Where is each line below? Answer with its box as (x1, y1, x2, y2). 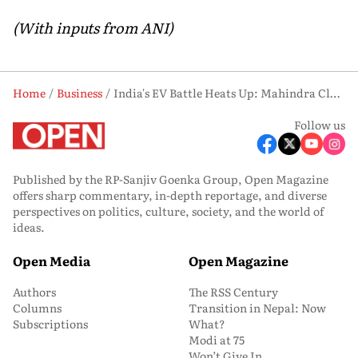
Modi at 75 (189, 331, 245, 348)
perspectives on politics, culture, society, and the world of (13, 202, 324, 219)
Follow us (294, 116, 345, 133)
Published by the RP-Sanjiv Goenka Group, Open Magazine (13, 170, 328, 187)
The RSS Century (189, 283, 278, 300)
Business (57, 84, 102, 101)
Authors (13, 283, 56, 300)
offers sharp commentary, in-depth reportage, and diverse (13, 186, 327, 203)
